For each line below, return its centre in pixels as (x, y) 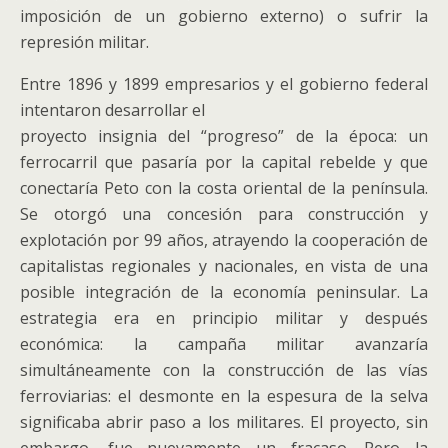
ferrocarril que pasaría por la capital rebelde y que (224, 162)
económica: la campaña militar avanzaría (224, 344)
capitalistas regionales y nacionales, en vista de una (224, 266)
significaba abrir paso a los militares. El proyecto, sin (224, 422)
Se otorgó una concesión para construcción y (224, 214)
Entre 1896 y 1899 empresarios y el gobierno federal (224, 84)
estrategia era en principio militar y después (224, 318)
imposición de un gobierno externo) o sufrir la (224, 16)
